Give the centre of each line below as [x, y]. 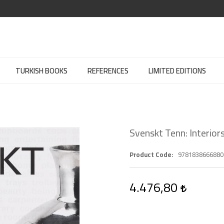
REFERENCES [108, 71]
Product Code [150, 154]
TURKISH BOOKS [41, 71]
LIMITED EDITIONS [177, 71]
